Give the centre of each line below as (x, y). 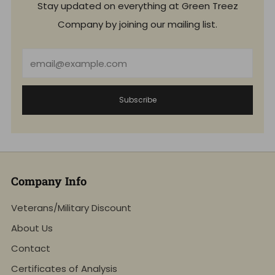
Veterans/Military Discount (71, 208)
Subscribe (137, 100)
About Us (32, 228)
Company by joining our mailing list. (137, 25)
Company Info (49, 181)
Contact (31, 249)
